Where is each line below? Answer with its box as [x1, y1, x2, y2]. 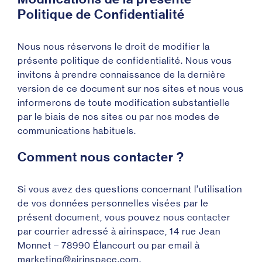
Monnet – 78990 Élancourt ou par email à [18, 240, 200, 251]
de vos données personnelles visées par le [18, 198, 209, 209]
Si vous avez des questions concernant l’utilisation [18, 184, 242, 195]
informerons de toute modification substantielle [18, 97, 230, 108]
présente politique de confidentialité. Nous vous [18, 55, 232, 66]
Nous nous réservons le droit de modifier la [18, 41, 210, 52]
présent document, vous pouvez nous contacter [18, 212, 230, 223]
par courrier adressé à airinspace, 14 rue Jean [18, 226, 220, 237]
